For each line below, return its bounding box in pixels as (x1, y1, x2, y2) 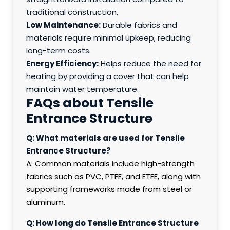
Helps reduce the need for (99, 58, 202, 69)
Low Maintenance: (26, 20, 101, 31)
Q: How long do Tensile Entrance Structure (26, 218, 199, 229)
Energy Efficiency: (26, 58, 99, 69)
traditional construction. (26, 7, 119, 18)
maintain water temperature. (26, 84, 139, 95)
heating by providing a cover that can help (26, 71, 189, 82)
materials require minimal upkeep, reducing (26, 32, 191, 44)
